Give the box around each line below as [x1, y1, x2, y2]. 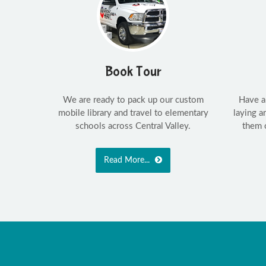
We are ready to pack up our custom [62, 95, 204, 104]
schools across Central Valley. [75, 121, 191, 131]
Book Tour [104, 63, 161, 80]
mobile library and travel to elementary [58, 108, 208, 118]
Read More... [104, 156, 153, 164]
